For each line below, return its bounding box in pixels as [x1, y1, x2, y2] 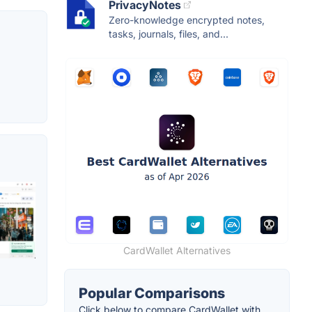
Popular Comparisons [79, 284, 225, 302]
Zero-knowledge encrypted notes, [109, 13, 265, 26]
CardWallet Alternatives [123, 244, 231, 256]
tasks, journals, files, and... [109, 27, 228, 40]
